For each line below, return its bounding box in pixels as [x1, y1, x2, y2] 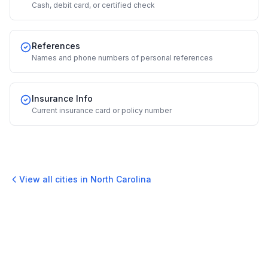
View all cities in [19, 174, 90, 184]
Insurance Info [32, 93, 93, 103]
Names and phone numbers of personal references [32, 53, 213, 62]
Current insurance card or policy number [32, 106, 172, 115]
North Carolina [90, 174, 151, 184]
